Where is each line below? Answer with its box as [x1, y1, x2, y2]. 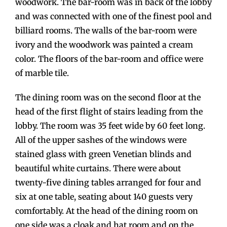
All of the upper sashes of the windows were [15, 135, 186, 145]
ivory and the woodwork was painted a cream [15, 40, 193, 50]
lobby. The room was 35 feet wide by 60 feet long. [15, 121, 205, 131]
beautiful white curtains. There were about [15, 163, 181, 174]
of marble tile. [15, 68, 69, 79]
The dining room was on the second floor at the [15, 92, 201, 103]
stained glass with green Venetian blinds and [15, 149, 192, 160]
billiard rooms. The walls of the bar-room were [15, 25, 197, 36]
